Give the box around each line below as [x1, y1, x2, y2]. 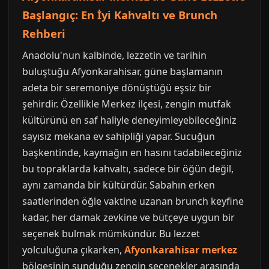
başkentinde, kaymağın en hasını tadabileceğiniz [22, 146, 242, 159]
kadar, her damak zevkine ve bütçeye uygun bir [22, 211, 235, 224]
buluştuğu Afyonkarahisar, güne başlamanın [22, 65, 223, 78]
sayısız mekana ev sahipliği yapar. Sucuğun [22, 130, 215, 143]
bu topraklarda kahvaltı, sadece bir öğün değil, [22, 162, 234, 175]
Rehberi [22, 26, 65, 41]
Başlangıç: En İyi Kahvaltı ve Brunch [22, 7, 217, 22]
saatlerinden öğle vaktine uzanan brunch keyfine [22, 195, 244, 208]
